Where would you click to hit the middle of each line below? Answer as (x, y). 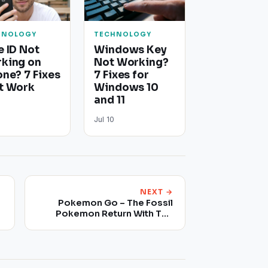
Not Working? (131, 63)
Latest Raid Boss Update (118, 225)
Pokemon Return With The (114, 214)
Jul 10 (104, 120)
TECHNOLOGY (123, 35)
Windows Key (131, 50)
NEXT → (156, 192)
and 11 (109, 100)
